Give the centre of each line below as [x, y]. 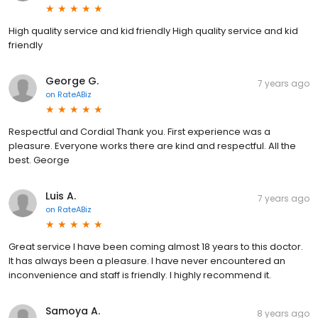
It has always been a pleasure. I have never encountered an [147, 261]
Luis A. [61, 196]
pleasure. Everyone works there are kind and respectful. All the [152, 146]
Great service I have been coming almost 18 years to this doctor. [156, 247]
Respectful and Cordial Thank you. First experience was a [139, 132]
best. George [39, 160]
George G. [72, 81]
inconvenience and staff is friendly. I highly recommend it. [140, 275]
